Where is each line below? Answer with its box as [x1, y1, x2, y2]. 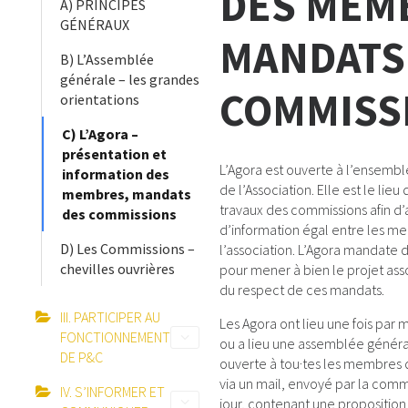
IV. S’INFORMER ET [59, 382, 165, 401]
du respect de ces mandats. [219, 280, 384, 299]
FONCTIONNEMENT [59, 328, 170, 346]
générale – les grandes [59, 70, 199, 88]
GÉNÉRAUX [59, 15, 129, 34]
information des [61, 165, 169, 183]
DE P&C [59, 348, 103, 366]
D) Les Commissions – [59, 240, 195, 258]
